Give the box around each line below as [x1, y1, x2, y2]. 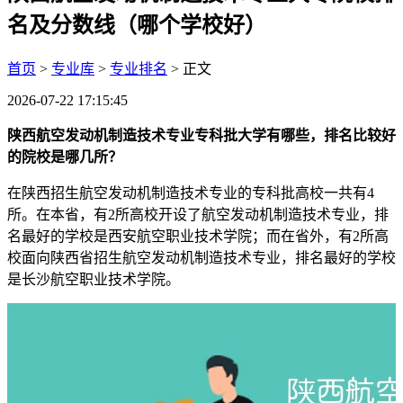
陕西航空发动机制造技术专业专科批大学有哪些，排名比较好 [7, 127, 396, 143]
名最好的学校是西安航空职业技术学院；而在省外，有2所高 [7, 228, 389, 244]
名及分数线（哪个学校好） [7, 13, 266, 37]
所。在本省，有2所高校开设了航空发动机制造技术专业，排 [7, 206, 389, 222]
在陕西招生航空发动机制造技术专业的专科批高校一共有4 [7, 184, 374, 201]
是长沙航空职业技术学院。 [7, 271, 180, 287]
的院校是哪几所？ [7, 148, 122, 165]
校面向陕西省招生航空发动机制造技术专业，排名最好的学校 [7, 249, 396, 265]
